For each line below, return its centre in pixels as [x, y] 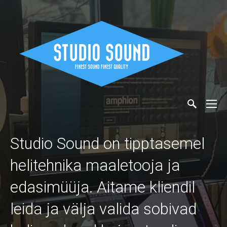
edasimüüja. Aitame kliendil [103, 187]
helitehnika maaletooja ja [95, 165]
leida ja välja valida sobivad [103, 209]
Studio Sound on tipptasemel [107, 143]
